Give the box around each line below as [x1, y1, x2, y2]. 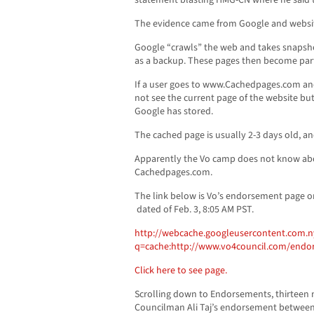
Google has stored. [135, 104, 213, 119]
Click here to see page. [135, 264, 227, 278]
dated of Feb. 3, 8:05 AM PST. [135, 203, 254, 217]
